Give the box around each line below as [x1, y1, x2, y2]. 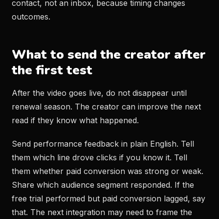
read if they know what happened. [12, 115, 139, 125]
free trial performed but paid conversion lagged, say [12, 194, 205, 203]
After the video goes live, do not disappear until [12, 88, 187, 98]
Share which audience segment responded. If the [12, 180, 194, 190]
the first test [12, 62, 92, 79]
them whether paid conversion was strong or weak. [12, 166, 203, 176]
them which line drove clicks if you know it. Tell [12, 153, 187, 162]
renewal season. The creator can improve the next [12, 102, 201, 111]
